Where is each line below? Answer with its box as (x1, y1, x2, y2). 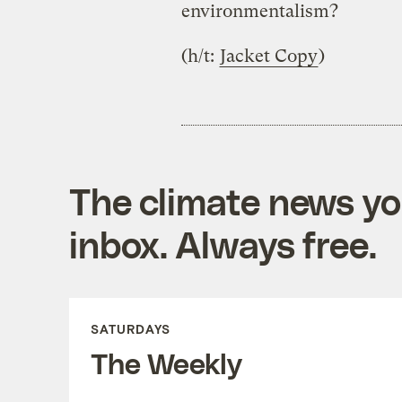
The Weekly (90, 345, 242, 380)
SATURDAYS (90, 320, 170, 336)
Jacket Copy (219, 45, 318, 66)
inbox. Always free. (68, 222, 377, 266)
